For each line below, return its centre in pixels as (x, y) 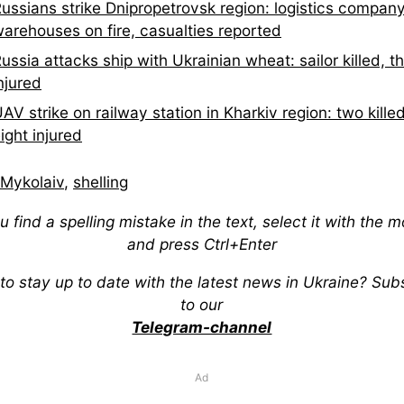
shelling (101, 181)
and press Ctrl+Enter (202, 243)
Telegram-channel (202, 326)
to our (202, 304)
